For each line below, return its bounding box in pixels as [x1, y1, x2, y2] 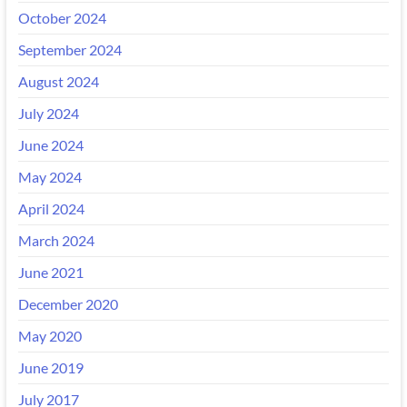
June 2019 [17, 358, 84, 376]
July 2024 [17, 104, 79, 122]
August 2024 [17, 72, 99, 90]
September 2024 [17, 40, 122, 58]
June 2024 [17, 135, 84, 154]
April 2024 [17, 199, 84, 217]
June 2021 [17, 263, 84, 281]
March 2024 [17, 231, 94, 249]
